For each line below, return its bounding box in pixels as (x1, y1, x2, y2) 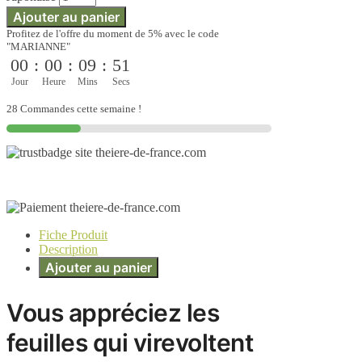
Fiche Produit (39, 228, 107, 242)
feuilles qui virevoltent (6, 328, 253, 358)
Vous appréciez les (6, 298, 219, 328)
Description (39, 242, 98, 257)
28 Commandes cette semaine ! (6, 103, 141, 116)
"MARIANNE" (6, 40, 70, 53)
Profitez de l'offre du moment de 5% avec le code (6, 27, 219, 40)
